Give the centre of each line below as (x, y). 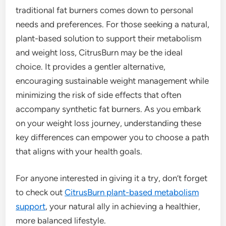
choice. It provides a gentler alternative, (91, 66)
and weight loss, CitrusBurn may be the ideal (99, 52)
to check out (40, 192)
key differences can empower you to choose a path (112, 137)
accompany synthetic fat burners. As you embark (108, 109)
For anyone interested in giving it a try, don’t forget (112, 178)
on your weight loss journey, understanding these (109, 123)
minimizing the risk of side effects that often (99, 95)
